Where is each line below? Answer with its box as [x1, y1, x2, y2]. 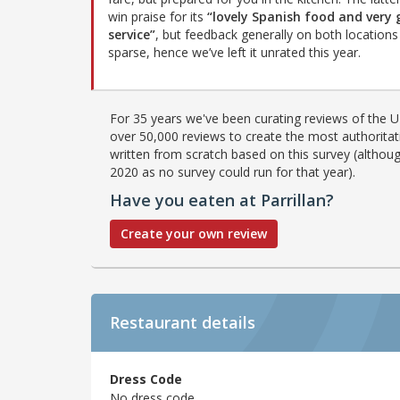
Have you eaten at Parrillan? [110, 188, 334, 211]
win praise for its [108, 7, 207, 25]
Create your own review [121, 224, 267, 242]
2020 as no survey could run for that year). [110, 162, 355, 180]
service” [108, 25, 155, 43]
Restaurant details [110, 311, 255, 333]
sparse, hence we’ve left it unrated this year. [108, 43, 361, 61]
